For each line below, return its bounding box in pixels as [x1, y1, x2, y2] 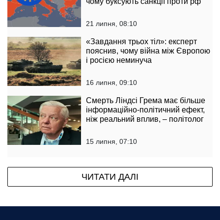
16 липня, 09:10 [86, 78, 137, 86]
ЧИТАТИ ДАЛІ [82, 171, 138, 182]
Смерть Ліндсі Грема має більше [86, 96, 205, 105]
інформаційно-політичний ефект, [86, 105, 205, 114]
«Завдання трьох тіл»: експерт [86, 37, 197, 46]
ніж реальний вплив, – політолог [86, 114, 204, 123]
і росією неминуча [86, 55, 152, 64]
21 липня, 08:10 [86, 19, 137, 27]
